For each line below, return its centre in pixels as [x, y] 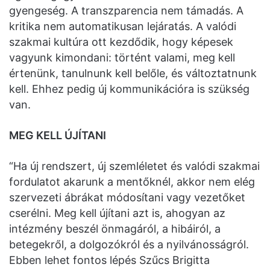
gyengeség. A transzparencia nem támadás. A [126, 11]
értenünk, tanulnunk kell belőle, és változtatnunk [133, 74]
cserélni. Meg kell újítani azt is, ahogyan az [117, 213]
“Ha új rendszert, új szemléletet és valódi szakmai [134, 166]
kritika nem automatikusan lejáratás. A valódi [123, 27]
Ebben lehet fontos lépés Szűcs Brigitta [109, 260]
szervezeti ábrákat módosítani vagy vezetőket [127, 198]
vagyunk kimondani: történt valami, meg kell [122, 58]
